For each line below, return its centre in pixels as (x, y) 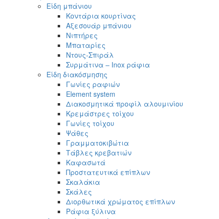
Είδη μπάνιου (69, 6)
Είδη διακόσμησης (77, 75)
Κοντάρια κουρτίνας (101, 16)
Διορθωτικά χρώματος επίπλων (120, 202)
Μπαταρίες (86, 45)
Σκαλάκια (83, 182)
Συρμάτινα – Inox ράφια (108, 65)
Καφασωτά (86, 163)
